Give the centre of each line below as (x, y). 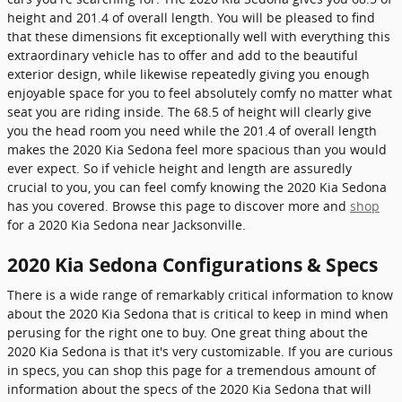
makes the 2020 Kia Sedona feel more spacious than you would (197, 149)
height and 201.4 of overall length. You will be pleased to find (191, 17)
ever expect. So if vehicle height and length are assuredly (179, 168)
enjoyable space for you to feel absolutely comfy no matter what (200, 92)
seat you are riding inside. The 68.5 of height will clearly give (189, 111)
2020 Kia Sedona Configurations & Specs (192, 264)
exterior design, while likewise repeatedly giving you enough (188, 74)
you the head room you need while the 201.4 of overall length (192, 130)
